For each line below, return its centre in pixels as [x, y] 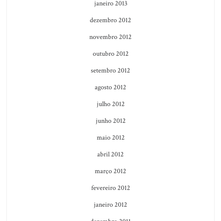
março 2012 [110, 171]
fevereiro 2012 [110, 188]
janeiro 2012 [110, 204]
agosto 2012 [110, 87]
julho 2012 [110, 104]
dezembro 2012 [110, 20]
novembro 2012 [110, 37]
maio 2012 [110, 137]
